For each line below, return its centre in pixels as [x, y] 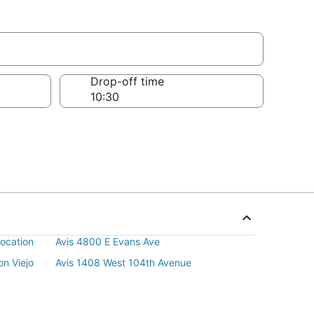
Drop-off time [127, 81]
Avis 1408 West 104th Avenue [123, 262]
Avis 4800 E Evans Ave [108, 241]
